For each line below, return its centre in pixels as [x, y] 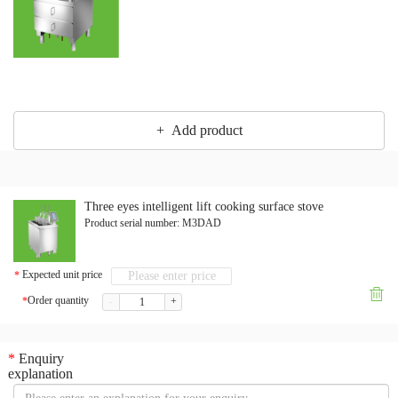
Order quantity [58, 301]
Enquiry [40, 359]
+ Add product [199, 131]
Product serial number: [132, 223]
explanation [40, 374]
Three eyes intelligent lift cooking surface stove [204, 207]
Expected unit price [61, 275]
